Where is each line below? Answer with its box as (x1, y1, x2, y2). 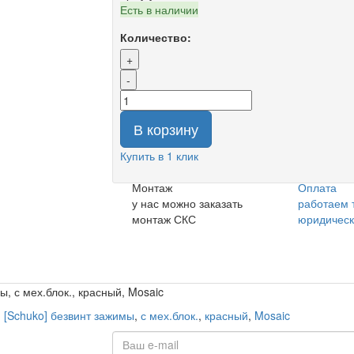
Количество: (119, 29, 191, 45)
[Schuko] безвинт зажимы (4, 307, 134, 323)
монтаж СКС (131, 211, 196, 227)
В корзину (133, 119, 198, 139)
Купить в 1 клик (119, 148, 198, 164)
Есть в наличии (119, 2, 198, 17)
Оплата (298, 179, 337, 195)
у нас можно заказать (131, 195, 243, 211)
